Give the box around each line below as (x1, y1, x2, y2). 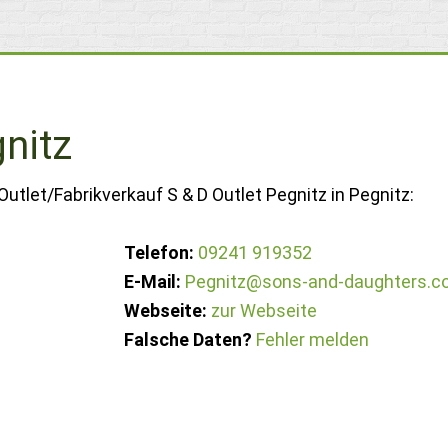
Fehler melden (256, 329, 370, 350)
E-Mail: (124, 271, 182, 292)
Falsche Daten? (124, 329, 253, 350)
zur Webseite (211, 300, 318, 321)
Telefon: (124, 242, 195, 263)
